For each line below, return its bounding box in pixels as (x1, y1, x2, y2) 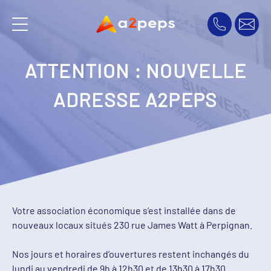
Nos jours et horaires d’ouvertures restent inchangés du (12, 248, 249, 260)
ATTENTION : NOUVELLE (24, 59, 247, 82)
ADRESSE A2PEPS (53, 88, 218, 111)
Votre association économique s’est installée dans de (12, 204, 236, 216)
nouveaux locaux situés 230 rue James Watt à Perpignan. (12, 219, 252, 230)
